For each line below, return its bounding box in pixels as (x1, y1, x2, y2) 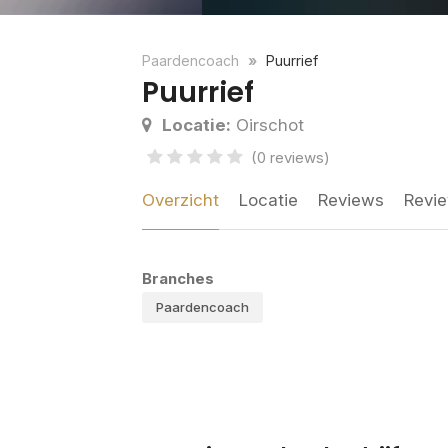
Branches (142, 269, 214, 289)
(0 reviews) (251, 148, 330, 168)
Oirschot (231, 115, 304, 136)
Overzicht (142, 190, 219, 211)
